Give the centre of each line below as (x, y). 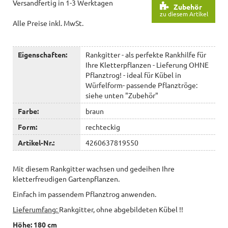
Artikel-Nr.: (36, 142)
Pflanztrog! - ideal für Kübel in (133, 75)
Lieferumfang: (36, 209)
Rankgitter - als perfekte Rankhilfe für (146, 54)
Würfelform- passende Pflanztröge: (141, 85)
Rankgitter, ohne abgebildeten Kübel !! (121, 209)
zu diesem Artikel (184, 13)
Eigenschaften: (42, 54)
